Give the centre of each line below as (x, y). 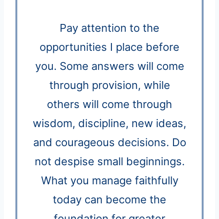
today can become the (109, 199)
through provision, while (109, 85)
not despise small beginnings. (109, 161)
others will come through (109, 104)
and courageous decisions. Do (109, 142)
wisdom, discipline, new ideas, (109, 123)
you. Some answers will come (109, 66)
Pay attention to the (109, 28)
